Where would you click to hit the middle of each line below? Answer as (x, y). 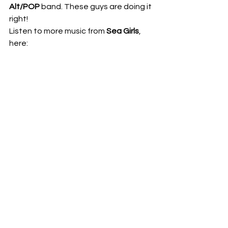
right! (20, 19)
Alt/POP (24, 7)
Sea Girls (123, 31)
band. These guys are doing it (96, 7)
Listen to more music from (58, 31)
